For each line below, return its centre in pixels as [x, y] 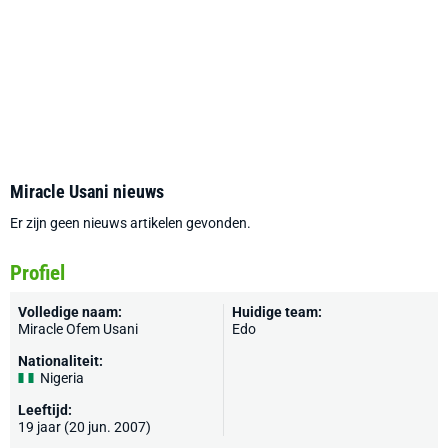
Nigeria [62, 378]
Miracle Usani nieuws [87, 191]
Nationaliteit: [60, 361]
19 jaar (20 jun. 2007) [84, 427]
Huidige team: [277, 312]
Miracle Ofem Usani [78, 329]
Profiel [37, 273]
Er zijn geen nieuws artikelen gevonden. [130, 223]
